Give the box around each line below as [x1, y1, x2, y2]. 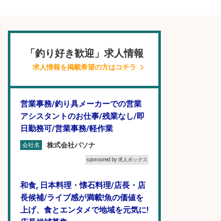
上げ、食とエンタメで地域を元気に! [20, 205, 148, 215]
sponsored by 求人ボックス [86, 157, 147, 162]
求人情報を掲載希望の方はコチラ [33, 63, 136, 71]
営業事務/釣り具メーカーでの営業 [20, 99, 142, 109]
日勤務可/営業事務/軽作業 [20, 124, 113, 133]
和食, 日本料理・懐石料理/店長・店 [20, 181, 146, 190]
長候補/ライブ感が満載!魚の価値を [20, 193, 144, 202]
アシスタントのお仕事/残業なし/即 [20, 111, 145, 121]
